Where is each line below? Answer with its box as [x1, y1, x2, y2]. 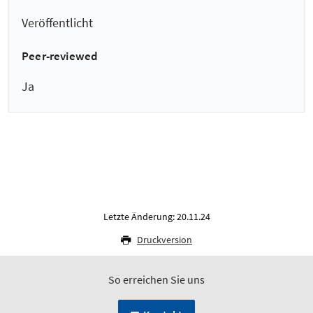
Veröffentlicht [22, 14, 93, 31]
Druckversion [137, 233, 192, 247]
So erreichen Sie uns [108, 272, 205, 287]
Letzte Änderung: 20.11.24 [103, 210, 210, 224]
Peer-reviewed [22, 48, 99, 64]
